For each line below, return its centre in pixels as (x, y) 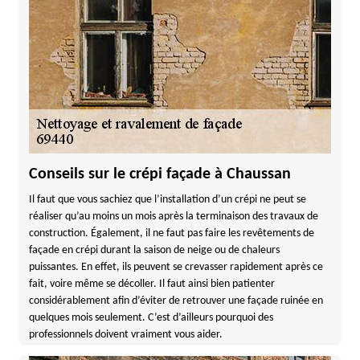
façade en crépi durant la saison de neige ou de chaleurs (154, 250)
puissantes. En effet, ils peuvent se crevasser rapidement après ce (176, 267)
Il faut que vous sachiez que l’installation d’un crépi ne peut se (167, 200)
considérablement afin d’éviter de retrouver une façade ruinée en (176, 301)
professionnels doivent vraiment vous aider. (125, 335)
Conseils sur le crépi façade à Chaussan (160, 174)
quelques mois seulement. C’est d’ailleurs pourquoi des (151, 318)
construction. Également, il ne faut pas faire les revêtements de (171, 233)
